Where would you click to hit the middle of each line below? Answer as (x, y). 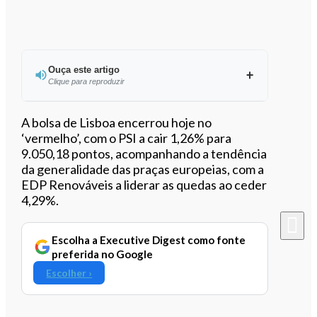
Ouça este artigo (83, 69)
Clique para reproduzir (86, 81)
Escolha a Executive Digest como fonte (149, 240)
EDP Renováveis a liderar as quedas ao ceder (144, 184)
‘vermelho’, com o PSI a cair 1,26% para (127, 138)
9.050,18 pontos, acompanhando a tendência (144, 153)
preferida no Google (103, 254)
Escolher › (69, 272)
